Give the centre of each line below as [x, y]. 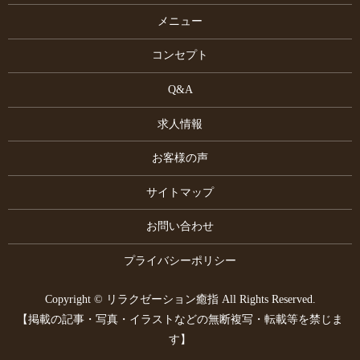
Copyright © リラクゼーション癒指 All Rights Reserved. [180, 299]
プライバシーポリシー [180, 260]
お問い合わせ [180, 227]
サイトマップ [180, 192]
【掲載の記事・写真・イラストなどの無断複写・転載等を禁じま [180, 319]
